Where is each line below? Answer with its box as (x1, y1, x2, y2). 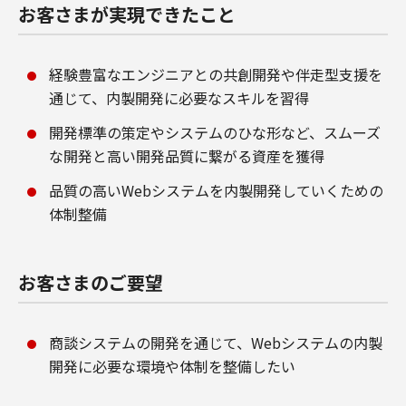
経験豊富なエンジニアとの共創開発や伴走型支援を (49, 63, 382, 85)
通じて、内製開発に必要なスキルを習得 (49, 87, 309, 109)
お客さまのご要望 (18, 269, 163, 295)
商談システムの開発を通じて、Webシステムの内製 (49, 332, 382, 353)
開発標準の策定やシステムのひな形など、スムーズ (49, 121, 381, 143)
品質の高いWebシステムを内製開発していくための (49, 179, 383, 201)
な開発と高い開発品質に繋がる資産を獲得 (49, 145, 324, 167)
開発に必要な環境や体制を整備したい (49, 355, 295, 377)
